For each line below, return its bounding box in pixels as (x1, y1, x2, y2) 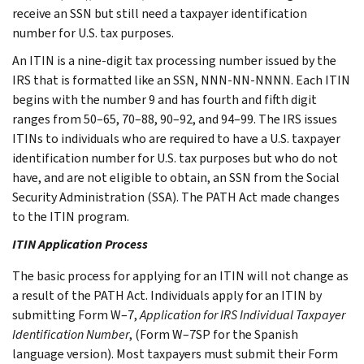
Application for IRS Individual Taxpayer (140, 305, 345, 323)
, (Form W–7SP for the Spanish (129, 325, 298, 343)
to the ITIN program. (12, 207, 129, 225)
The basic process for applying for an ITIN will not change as (12, 266, 349, 284)
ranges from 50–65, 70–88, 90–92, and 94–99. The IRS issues (12, 110, 337, 128)
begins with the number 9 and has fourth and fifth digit (12, 90, 317, 108)
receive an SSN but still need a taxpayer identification (12, 4, 307, 22)
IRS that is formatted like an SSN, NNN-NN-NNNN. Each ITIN (12, 71, 350, 89)
